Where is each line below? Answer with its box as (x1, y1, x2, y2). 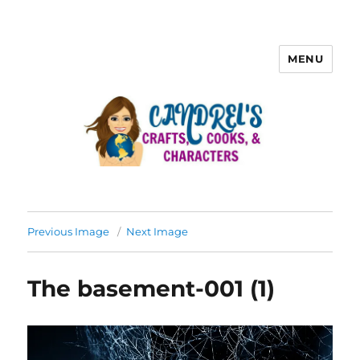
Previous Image (27, 225, 110, 239)
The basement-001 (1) (27, 275, 276, 303)
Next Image (126, 225, 189, 239)
